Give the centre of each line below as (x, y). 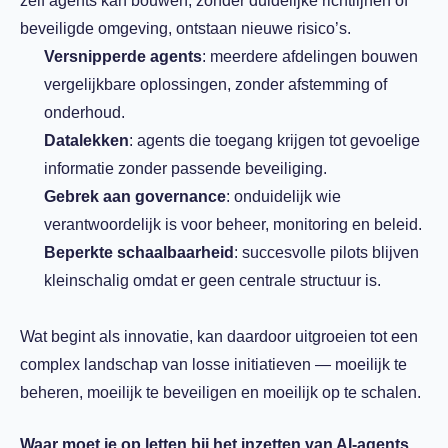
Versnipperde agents (123, 56)
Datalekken (86, 140)
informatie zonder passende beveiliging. (185, 168)
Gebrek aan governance (135, 196)
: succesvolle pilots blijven (326, 252)
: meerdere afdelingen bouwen (310, 56)
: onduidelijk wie (283, 196)
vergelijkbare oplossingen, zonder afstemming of (215, 84)
